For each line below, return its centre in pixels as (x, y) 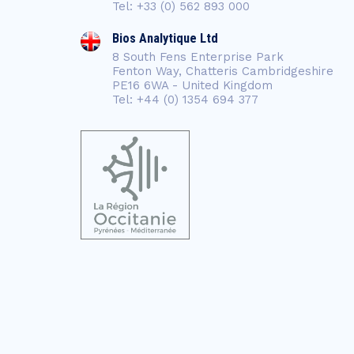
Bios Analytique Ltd (165, 38)
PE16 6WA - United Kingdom (192, 85)
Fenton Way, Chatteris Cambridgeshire (223, 71)
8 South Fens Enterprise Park (198, 57)
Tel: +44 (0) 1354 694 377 (185, 100)
